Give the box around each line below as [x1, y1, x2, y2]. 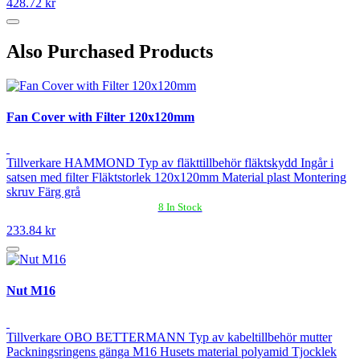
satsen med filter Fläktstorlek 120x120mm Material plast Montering [6, 170, 346, 185]
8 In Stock [157, 201, 202, 214]
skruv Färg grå [6, 185, 80, 199]
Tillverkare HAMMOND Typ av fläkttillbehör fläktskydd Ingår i [6, 156, 333, 170]
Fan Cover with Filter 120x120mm [6, 109, 194, 124]
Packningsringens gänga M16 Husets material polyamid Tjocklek [6, 344, 337, 358]
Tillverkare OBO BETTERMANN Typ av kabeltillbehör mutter [6, 329, 332, 344]
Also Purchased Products [6, 40, 213, 62]
